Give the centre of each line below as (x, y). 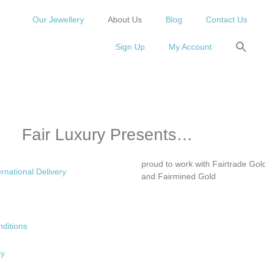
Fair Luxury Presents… (108, 135)
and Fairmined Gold (179, 176)
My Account (190, 47)
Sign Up (130, 47)
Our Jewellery (58, 20)
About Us (125, 20)
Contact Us (226, 20)
